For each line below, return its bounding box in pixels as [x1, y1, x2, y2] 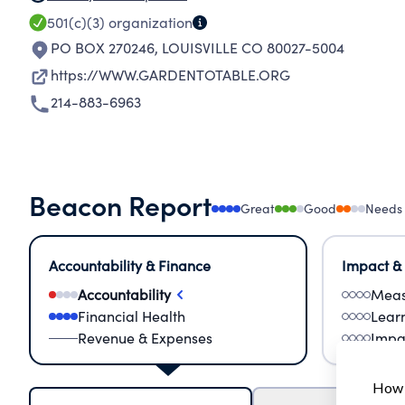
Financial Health [78, 306, 185, 325]
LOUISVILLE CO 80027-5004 [162, 38, 344, 57]
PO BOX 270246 [51, 38, 155, 57]
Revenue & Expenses [78, 328, 212, 347]
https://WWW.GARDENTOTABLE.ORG [51, 65, 290, 84]
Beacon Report [29, 185, 212, 223]
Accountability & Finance [49, 256, 211, 275]
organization [105, 13, 193, 32]
